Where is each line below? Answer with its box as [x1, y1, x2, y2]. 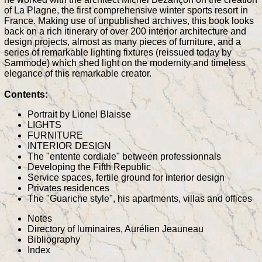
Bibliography [27, 234, 80, 244]
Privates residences [27, 182, 109, 193]
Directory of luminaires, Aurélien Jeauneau [27, 223, 204, 234]
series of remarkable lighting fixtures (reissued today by [4, 47, 232, 57]
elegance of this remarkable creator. [4, 68, 151, 78]
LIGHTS [27, 119, 61, 130]
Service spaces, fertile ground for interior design [27, 172, 225, 182]
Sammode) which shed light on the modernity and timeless [4, 57, 246, 68]
